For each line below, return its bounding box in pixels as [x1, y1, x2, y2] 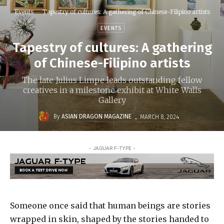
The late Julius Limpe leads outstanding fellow [22, 75, 202, 85]
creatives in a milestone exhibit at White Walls [22, 85, 201, 95]
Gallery [98, 95, 126, 105]
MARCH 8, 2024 [139, 113, 179, 120]
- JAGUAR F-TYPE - [88, 145, 135, 151]
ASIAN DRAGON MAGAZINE [61, 113, 131, 120]
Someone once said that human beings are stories [10, 200, 210, 210]
